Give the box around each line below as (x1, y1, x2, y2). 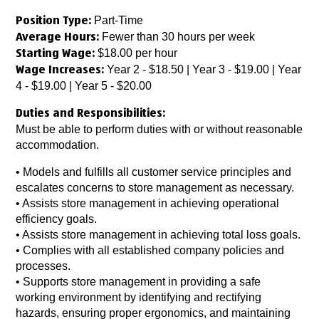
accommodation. (16, 139, 100, 152)
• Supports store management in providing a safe (16, 276, 261, 288)
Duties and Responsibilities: (16, 108, 166, 120)
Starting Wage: (16, 48, 95, 61)
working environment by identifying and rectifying (16, 291, 262, 304)
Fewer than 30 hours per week (99, 31, 256, 43)
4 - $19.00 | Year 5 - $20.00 (16, 80, 152, 93)
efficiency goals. (16, 213, 98, 226)
